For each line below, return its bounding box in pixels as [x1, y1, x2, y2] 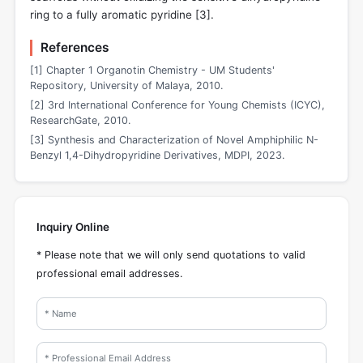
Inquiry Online [36, 220, 109, 233]
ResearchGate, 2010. [30, 114, 130, 127]
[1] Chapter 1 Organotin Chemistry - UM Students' [30, 64, 275, 77]
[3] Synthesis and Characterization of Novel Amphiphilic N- [30, 134, 318, 146]
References [40, 39, 109, 55]
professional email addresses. [36, 267, 182, 280]
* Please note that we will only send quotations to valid [36, 249, 305, 262]
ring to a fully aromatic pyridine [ [30, 7, 199, 21]
